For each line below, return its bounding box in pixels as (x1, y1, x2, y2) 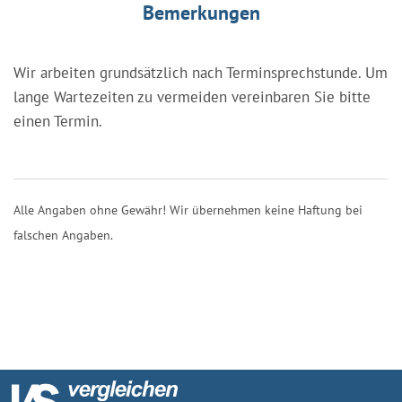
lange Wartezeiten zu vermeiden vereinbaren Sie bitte (13, 86, 371, 107)
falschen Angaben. (13, 226, 113, 243)
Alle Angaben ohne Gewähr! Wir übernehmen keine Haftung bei (13, 201, 363, 218)
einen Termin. (13, 110, 102, 131)
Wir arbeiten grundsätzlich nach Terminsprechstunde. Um (13, 62, 388, 83)
